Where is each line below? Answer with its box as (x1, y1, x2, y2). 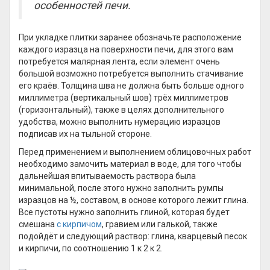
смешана (19, 219, 57, 229)
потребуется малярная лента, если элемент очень (19, 57, 220, 66)
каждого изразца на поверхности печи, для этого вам (19, 45, 233, 54)
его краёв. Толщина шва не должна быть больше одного (19, 81, 244, 90)
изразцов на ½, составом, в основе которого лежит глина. (19, 195, 248, 205)
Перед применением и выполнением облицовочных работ (19, 147, 251, 157)
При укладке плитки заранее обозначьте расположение (19, 33, 242, 42)
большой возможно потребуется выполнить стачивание (19, 69, 243, 78)
